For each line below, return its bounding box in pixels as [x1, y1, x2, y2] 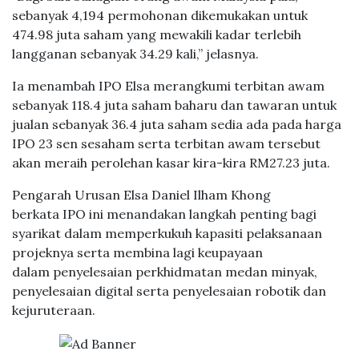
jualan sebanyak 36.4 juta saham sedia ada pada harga [12, 116, 341, 132]
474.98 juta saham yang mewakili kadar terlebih [12, 26, 301, 42]
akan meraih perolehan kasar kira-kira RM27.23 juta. [12, 155, 330, 171]
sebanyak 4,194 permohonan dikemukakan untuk [12, 7, 308, 23]
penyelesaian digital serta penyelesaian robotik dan [12, 283, 326, 299]
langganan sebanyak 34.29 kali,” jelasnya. [12, 46, 259, 62]
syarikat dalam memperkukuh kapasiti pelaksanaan [12, 225, 322, 241]
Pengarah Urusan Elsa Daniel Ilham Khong [12, 187, 271, 203]
